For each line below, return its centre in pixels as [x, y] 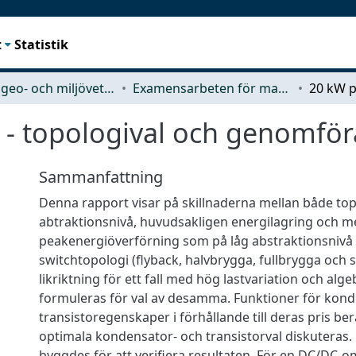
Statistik [42, 44]
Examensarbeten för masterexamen [283, 88]
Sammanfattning [101, 176]
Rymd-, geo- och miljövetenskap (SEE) [109, 88]
